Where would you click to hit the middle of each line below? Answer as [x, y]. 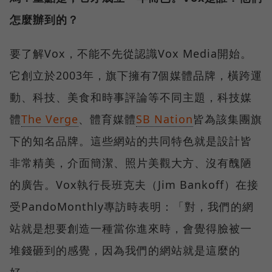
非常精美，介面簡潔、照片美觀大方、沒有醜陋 [131, 162]
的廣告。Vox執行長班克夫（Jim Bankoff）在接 [134, 184]
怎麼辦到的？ [44, 19]
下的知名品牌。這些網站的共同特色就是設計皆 [131, 141]
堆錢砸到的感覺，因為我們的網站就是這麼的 [125, 250]
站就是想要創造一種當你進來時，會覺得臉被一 [131, 228]
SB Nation [165, 119]
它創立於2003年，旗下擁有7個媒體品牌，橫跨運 [136, 75]
